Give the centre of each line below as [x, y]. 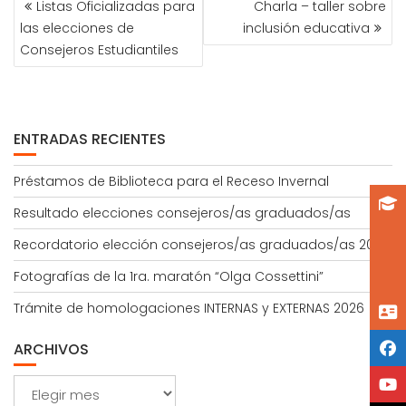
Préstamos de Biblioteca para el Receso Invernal [171, 181]
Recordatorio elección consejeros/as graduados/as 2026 [202, 245]
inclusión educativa [306, 28]
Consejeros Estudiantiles [99, 50]
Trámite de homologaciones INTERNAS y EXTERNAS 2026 [189, 308]
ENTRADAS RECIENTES [90, 139]
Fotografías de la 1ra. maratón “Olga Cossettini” [169, 276]
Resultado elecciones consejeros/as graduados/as [182, 213]
